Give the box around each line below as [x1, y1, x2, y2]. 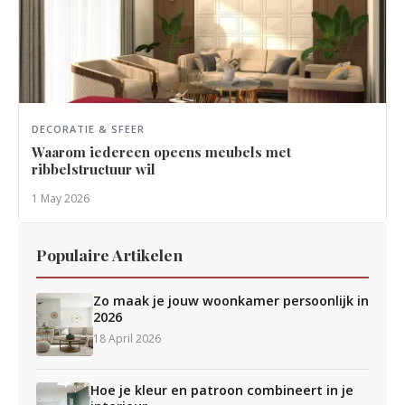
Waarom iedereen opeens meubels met [32, 143, 291, 161]
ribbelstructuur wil [32, 160, 155, 178]
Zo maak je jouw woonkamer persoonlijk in [92, 292, 369, 309]
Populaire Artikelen [36, 244, 183, 265]
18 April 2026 [92, 331, 161, 346]
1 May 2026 [32, 191, 89, 206]
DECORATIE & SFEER [32, 122, 145, 136]
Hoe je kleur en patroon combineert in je [90, 381, 354, 399]
